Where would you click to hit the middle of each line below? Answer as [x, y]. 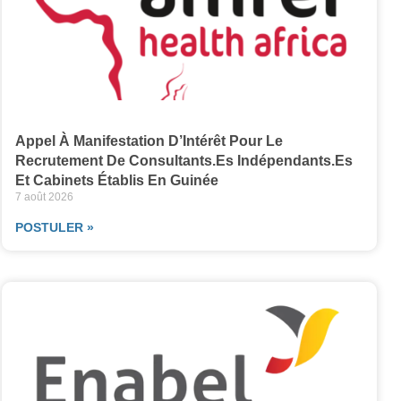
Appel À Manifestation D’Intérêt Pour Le [149, 141]
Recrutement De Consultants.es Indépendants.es [185, 161]
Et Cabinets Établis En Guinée [116, 181]
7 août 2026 [44, 197]
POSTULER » [54, 228]
